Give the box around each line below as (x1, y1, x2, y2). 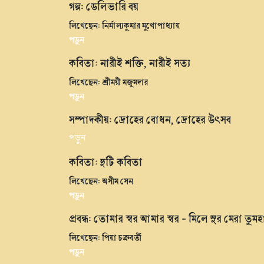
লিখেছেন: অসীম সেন (69, 174, 133, 187)
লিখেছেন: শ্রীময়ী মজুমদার (69, 75, 148, 88)
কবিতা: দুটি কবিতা (69, 154, 143, 170)
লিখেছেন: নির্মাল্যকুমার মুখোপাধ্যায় (69, 19, 180, 31)
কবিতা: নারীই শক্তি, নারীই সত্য (69, 55, 190, 71)
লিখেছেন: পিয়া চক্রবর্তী (69, 231, 141, 243)
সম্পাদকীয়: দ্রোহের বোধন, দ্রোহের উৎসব (69, 111, 231, 127)
